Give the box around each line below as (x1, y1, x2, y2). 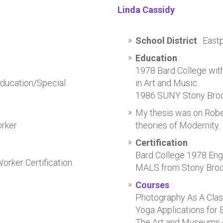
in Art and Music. (135, 78, 199, 88)
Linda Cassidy (117, 4, 175, 15)
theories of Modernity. (135, 120, 220, 130)
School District (135, 35, 199, 46)
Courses (135, 180, 169, 190)
